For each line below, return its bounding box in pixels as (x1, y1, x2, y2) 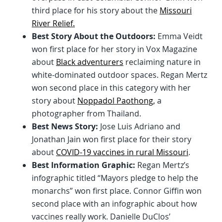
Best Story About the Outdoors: (32, 31, 156, 42)
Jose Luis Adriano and (98, 121, 180, 132)
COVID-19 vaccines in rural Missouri (56, 147, 188, 158)
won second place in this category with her (32, 82, 191, 94)
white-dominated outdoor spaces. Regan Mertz (32, 69, 207, 81)
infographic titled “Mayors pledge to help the (32, 172, 198, 184)
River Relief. (32, 18, 75, 29)
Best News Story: (32, 121, 98, 132)
